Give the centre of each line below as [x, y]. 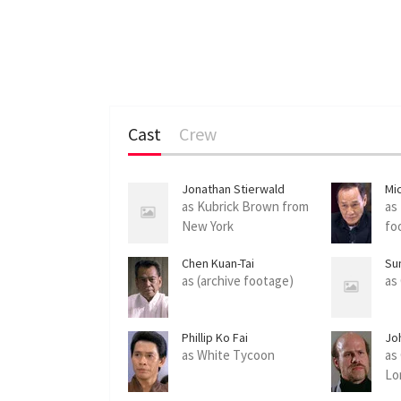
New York [208, 226]
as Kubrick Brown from [245, 206]
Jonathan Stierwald [233, 188]
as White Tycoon [228, 354]
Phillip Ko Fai [215, 337]
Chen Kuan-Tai [218, 263]
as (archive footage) [238, 280]
